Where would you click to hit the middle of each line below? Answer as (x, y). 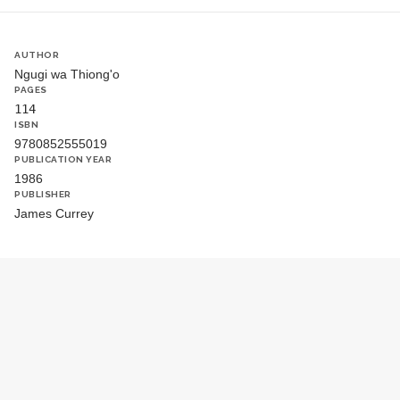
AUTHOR (37, 55)
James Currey (54, 213)
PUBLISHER (43, 194)
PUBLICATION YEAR (63, 159)
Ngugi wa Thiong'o (67, 74)
